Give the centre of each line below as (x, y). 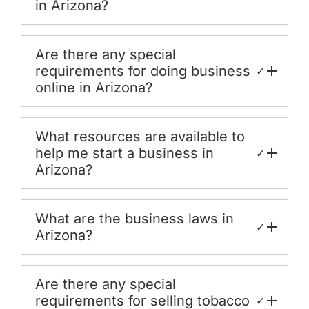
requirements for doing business (143, 71)
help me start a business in (124, 153)
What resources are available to (140, 136)
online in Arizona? (94, 87)
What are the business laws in (134, 218)
